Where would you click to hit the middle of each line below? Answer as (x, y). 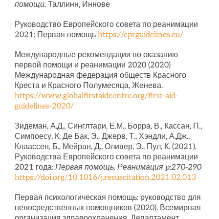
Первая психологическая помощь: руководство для (108, 198)
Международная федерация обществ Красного (100, 76)
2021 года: (35, 167)
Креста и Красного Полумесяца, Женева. (88, 86)
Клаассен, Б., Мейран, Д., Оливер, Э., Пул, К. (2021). (105, 147)
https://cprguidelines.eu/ (140, 35)
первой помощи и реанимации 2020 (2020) (92, 65)
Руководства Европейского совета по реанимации (106, 157)
